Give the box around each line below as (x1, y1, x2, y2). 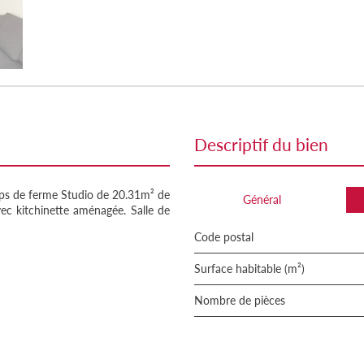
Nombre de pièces (203, 293, 285, 307)
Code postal (201, 230, 253, 244)
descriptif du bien (207, 134, 328, 154)
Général (243, 193, 281, 206)
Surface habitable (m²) (201, 262, 305, 275)
